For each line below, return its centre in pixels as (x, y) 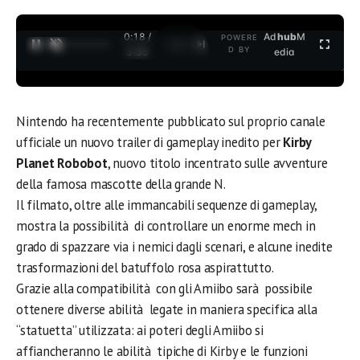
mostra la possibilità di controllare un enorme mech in (166, 226)
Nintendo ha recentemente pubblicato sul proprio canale (171, 121)
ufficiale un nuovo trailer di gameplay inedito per (150, 142)
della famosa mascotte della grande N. (121, 184)
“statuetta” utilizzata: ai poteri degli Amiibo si (140, 330)
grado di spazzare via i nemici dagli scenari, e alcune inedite (174, 247)
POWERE (239, 37)
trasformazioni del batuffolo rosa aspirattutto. (145, 268)
